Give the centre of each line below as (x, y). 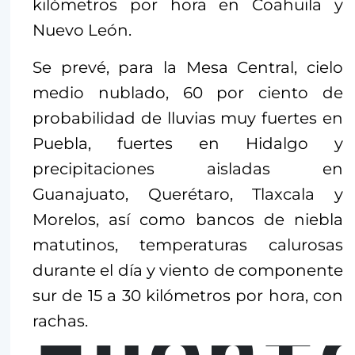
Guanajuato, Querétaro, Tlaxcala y (188, 195)
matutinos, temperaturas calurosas (188, 245)
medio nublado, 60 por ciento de (188, 93)
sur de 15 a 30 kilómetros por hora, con (188, 296)
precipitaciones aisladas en (188, 169)
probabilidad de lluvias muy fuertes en (188, 118)
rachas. (60, 321)
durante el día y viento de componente (188, 271)
